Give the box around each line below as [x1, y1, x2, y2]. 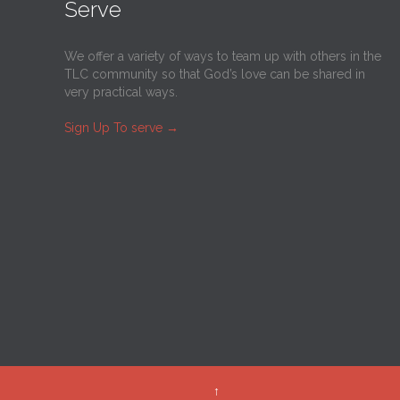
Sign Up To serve [64, 120, 162, 135]
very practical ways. [64, 84, 178, 99]
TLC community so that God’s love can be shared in [64, 66, 365, 81]
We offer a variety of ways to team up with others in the [64, 48, 381, 63]
